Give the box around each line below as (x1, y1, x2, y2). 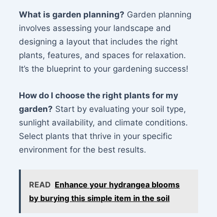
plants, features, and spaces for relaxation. (19, 50, 186, 61)
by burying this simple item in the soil (29, 193, 170, 203)
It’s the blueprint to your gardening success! (19, 64, 189, 74)
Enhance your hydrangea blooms (55, 180, 180, 190)
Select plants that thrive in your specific (19, 131, 172, 141)
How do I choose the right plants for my (19, 91, 179, 101)
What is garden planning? (19, 10, 125, 20)
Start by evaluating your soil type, (53, 104, 186, 114)
